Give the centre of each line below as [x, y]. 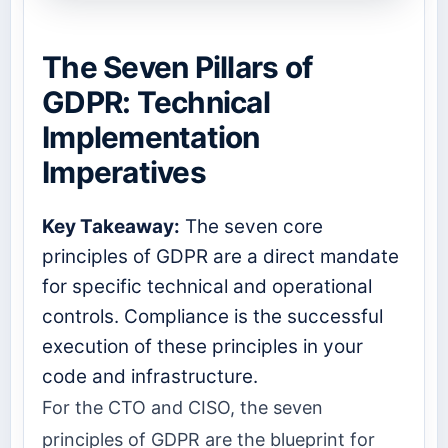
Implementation [151, 136]
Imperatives [124, 171]
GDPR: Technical [156, 101]
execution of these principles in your [202, 347]
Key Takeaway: [111, 227]
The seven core [251, 227]
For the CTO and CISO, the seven [182, 408]
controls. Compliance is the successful [212, 317]
